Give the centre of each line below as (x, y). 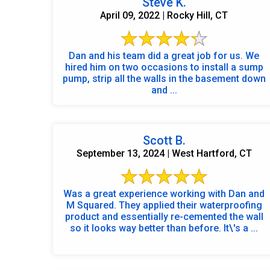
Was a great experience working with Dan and (164, 193)
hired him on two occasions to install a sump (164, 67)
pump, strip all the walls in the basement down (164, 78)
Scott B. (164, 140)
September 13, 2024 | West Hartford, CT (164, 153)
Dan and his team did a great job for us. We (157, 55)
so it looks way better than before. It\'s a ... (164, 228)
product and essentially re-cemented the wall (164, 216)
